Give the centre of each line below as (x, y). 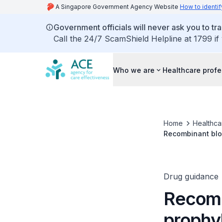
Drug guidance (191, 176)
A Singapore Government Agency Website (118, 7)
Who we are (134, 70)
